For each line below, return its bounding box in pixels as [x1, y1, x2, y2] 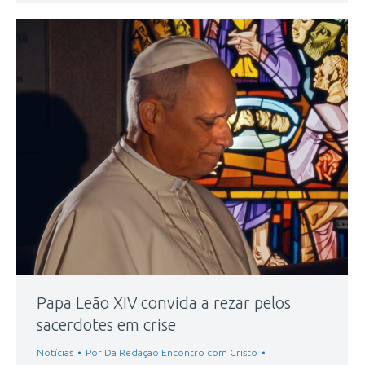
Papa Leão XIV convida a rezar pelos [37, 293, 291, 313]
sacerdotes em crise [37, 315, 176, 335]
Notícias [37, 347, 73, 358]
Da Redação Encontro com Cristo [104, 347, 257, 358]
